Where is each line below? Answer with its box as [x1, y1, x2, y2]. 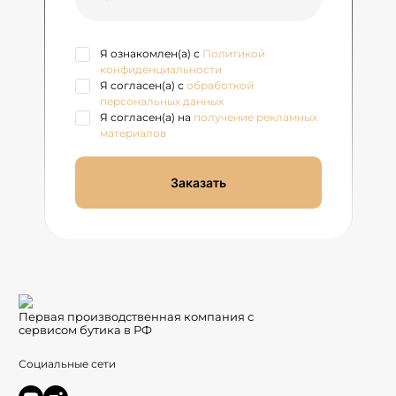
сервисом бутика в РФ [19, 323, 152, 338]
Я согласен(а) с [99, 78, 187, 92]
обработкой [186, 78, 254, 92]
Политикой [202, 46, 265, 60]
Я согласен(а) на [99, 110, 194, 124]
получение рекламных [193, 110, 317, 124]
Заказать [170, 175, 226, 191]
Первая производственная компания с [19, 309, 254, 324]
